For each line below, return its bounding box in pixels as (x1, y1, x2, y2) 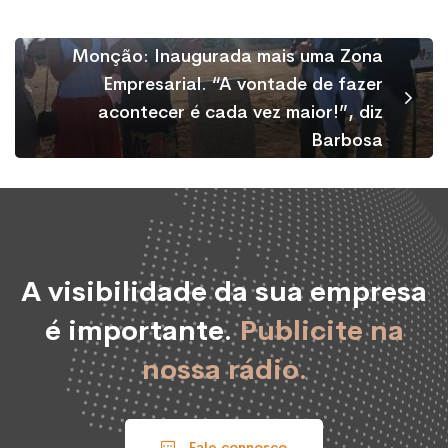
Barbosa (311, 129, 383, 152)
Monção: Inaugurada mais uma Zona (72, 45, 383, 68)
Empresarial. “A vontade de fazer (103, 73, 383, 96)
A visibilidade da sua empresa (21, 274, 427, 310)
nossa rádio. (141, 352, 307, 388)
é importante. (44, 313, 239, 349)
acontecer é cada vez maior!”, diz (98, 101, 383, 124)
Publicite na (238, 313, 404, 349)
